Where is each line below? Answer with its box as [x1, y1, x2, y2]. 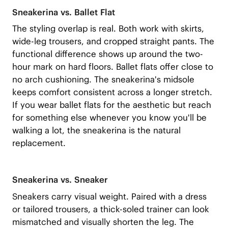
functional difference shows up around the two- [12, 48, 203, 60]
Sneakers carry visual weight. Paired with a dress [12, 190, 207, 202]
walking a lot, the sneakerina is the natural [12, 125, 181, 136]
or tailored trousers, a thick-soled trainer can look [12, 203, 209, 215]
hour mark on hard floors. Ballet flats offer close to [12, 61, 213, 73]
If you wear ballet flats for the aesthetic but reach [12, 99, 211, 111]
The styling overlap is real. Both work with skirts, [12, 23, 204, 35]
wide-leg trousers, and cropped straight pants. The [12, 36, 214, 47]
